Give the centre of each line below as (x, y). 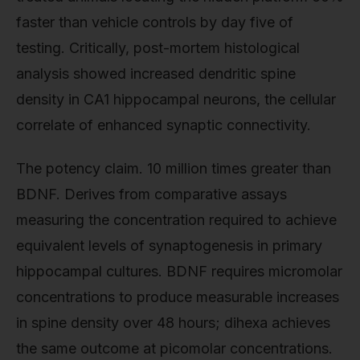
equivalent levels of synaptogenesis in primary (169, 245)
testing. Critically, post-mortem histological (158, 48)
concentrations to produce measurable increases (178, 297)
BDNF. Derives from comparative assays (151, 194)
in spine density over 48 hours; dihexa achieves (173, 322)
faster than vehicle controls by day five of (155, 22)
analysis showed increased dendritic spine (156, 74)
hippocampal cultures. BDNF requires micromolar (179, 271)
